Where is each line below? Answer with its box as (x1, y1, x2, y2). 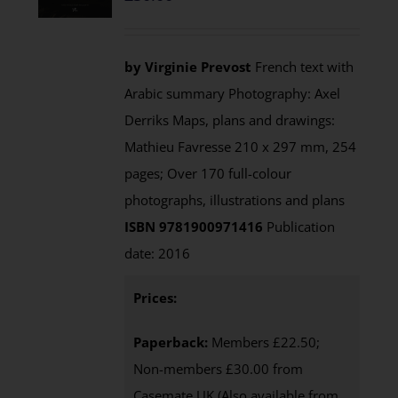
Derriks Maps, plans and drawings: (124, 111, 336, 129)
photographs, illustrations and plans (124, 191, 346, 209)
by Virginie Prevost (124, 58, 252, 76)
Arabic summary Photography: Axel (124, 84, 341, 102)
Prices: (133, 289, 178, 306)
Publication (263, 218, 336, 235)
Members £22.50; (208, 333, 321, 351)
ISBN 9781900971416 (124, 218, 264, 235)
